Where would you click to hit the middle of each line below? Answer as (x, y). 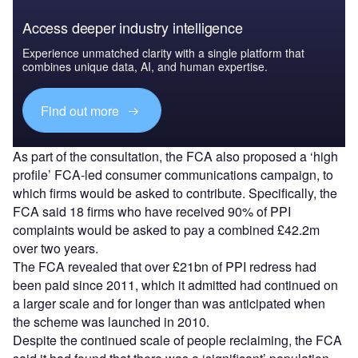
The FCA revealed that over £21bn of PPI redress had (165, 266)
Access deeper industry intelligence (133, 28)
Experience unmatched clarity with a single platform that (163, 53)
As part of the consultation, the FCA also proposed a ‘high (175, 156)
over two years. (56, 248)
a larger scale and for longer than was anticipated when (169, 303)
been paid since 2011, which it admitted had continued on (175, 284)
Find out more (82, 110)
